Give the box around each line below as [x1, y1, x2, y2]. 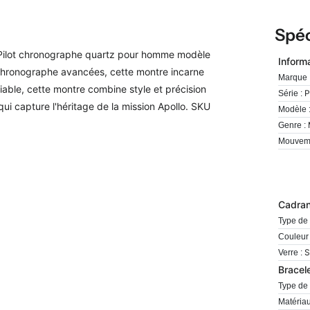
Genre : [278, 120, 307, 131]
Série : [278, 89, 303, 99]
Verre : [278, 248, 303, 258]
